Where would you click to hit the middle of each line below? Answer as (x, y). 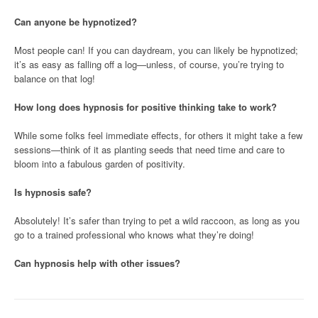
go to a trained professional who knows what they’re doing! (134, 234)
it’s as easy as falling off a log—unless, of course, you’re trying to (149, 64)
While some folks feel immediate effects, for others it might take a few (158, 135)
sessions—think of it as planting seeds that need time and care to (149, 149)
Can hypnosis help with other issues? (97, 263)
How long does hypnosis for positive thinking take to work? (146, 106)
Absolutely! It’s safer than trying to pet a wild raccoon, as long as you (157, 220)
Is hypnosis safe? (53, 192)
